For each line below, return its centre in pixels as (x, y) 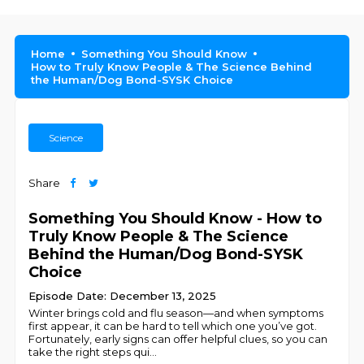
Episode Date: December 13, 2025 (123, 296)
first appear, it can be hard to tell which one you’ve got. (173, 326)
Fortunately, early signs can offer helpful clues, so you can (178, 339)
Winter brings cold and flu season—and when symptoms (176, 313)
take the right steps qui (89, 352)
